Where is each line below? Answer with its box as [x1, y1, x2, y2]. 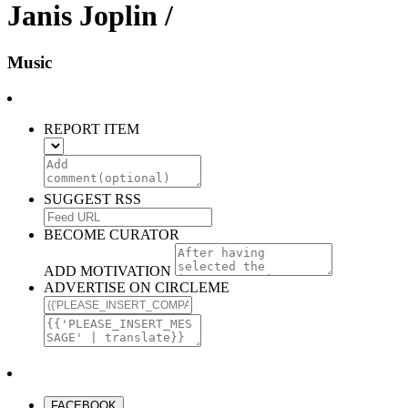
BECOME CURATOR [44, 226, 179, 242]
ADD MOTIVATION [44, 262, 171, 279]
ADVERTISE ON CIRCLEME [44, 279, 229, 295]
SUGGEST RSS [44, 190, 141, 207]
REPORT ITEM [44, 120, 139, 137]
